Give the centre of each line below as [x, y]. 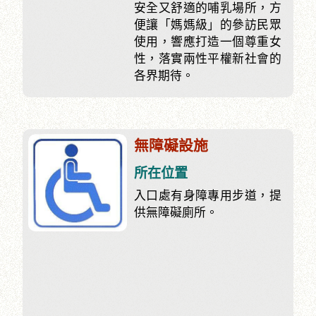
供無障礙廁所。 [176, 213]
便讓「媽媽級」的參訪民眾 [207, 25]
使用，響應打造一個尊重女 [207, 42]
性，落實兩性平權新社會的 [207, 59]
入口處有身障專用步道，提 [207, 196]
